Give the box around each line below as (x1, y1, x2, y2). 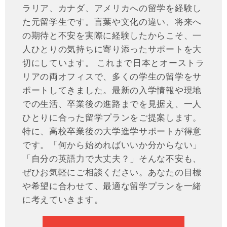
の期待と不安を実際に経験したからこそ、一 (22, 30, 202, 41)
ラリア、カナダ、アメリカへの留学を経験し (22, 3, 202, 13)
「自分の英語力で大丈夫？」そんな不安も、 (22, 153, 202, 164)
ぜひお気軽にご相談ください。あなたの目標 (22, 167, 202, 177)
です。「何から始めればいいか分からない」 (22, 139, 202, 150)
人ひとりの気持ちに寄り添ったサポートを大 (22, 44, 202, 54)
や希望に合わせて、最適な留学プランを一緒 (22, 180, 202, 191)
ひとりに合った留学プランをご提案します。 (22, 112, 202, 123)
